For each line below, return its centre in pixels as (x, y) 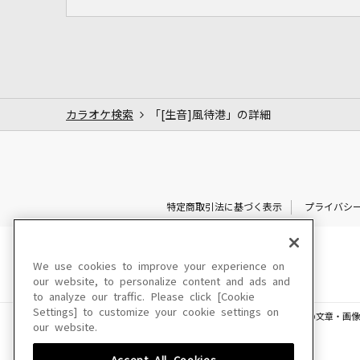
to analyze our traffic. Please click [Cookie (144, 297)
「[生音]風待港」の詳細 (210, 115)
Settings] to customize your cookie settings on (156, 312)
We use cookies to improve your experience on (159, 266)
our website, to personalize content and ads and (162, 282)
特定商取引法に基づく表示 (224, 207)
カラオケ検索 (100, 115)
